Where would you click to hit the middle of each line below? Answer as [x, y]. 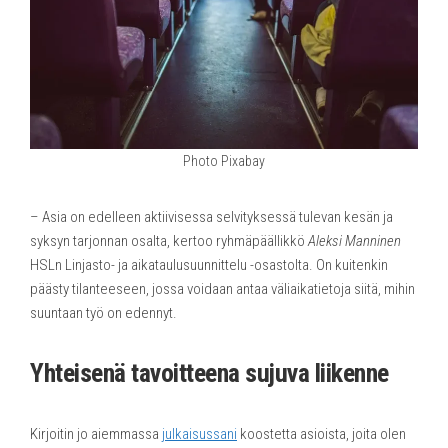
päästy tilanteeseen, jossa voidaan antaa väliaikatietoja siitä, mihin [222, 288]
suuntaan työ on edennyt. [103, 312]
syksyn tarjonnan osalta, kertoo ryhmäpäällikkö [169, 240]
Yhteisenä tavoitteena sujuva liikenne [209, 372]
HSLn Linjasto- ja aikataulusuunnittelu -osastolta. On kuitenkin [209, 264]
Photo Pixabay [224, 160]
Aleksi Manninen [354, 240]
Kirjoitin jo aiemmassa [96, 433]
